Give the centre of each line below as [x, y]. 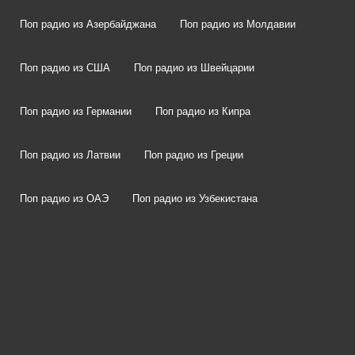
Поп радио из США [65, 68]
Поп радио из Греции [194, 155]
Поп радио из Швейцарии [194, 68]
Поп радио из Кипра [203, 112]
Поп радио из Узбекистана [195, 199]
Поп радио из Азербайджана [88, 25]
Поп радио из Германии [76, 112]
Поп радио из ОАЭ [64, 199]
